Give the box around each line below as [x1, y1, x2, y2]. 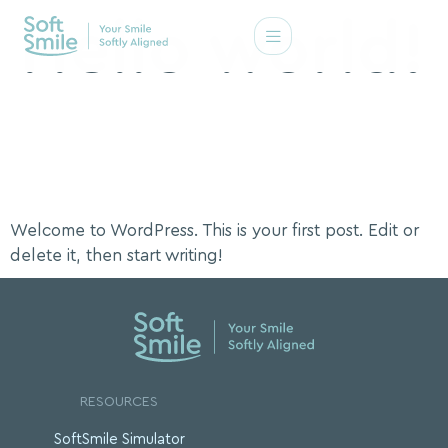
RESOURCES [80, 395, 158, 410]
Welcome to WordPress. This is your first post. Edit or [10, 222, 419, 239]
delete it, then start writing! [10, 247, 223, 264]
